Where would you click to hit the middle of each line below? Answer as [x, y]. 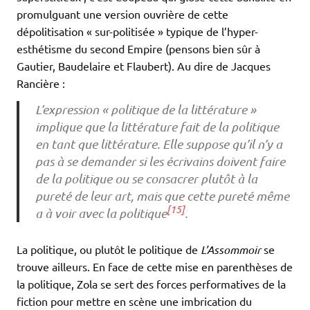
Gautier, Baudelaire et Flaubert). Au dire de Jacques [144, 65]
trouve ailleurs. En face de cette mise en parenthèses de [155, 267]
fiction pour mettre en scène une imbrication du [134, 301]
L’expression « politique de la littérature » [145, 110]
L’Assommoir [231, 250]
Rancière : [41, 83]
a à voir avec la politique [101, 213]
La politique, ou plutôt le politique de [109, 249]
